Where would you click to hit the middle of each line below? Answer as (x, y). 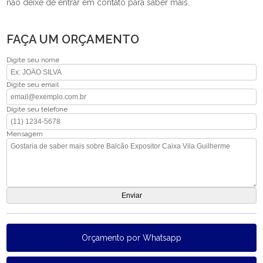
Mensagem (25, 134)
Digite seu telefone (37, 109)
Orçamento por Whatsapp (131, 238)
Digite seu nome (33, 60)
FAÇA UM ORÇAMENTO (73, 39)
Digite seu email (33, 85)
